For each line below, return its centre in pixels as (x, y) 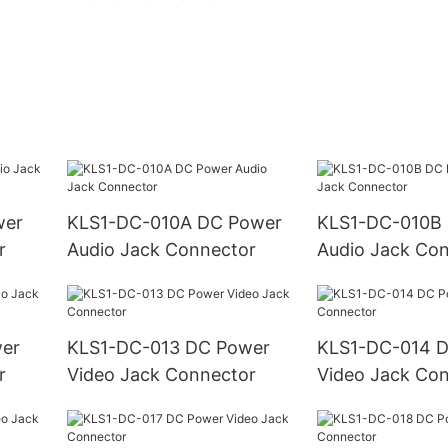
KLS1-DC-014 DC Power (376, 348)
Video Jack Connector (161, 375)
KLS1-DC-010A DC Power (131, 223)
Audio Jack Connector (161, 250)
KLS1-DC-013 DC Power (125, 348)
